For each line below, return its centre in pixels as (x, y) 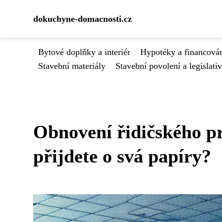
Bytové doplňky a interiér (84, 52)
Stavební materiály (72, 66)
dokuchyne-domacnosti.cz (83, 19)
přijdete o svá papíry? (122, 156)
